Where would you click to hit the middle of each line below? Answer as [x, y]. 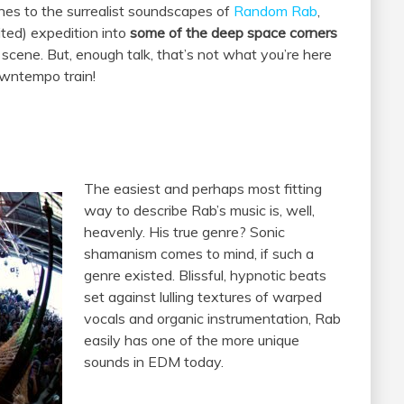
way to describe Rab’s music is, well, [199, 211]
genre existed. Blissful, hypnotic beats [205, 275]
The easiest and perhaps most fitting [203, 189]
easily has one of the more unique [192, 340]
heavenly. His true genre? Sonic [184, 232]
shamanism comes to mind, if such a [199, 254]
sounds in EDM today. [154, 362]
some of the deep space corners [234, 33]
